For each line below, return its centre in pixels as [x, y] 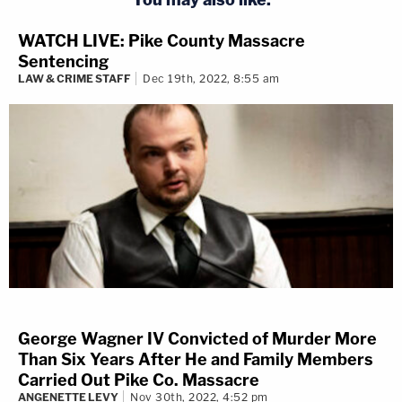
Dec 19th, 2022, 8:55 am [211, 79]
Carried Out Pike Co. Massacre [139, 380]
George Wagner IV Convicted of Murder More [197, 338]
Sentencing [63, 62]
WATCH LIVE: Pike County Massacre [162, 41]
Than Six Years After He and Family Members [196, 359]
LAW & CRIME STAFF [74, 79]
